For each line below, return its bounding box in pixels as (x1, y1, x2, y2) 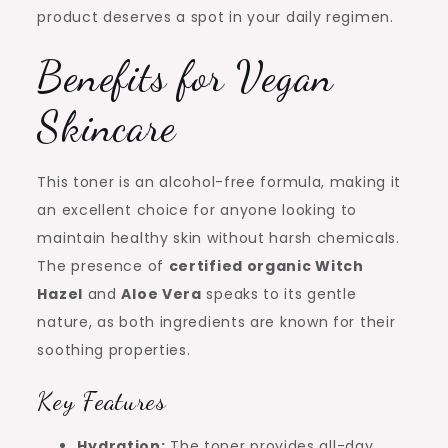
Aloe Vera (121, 284, 202, 305)
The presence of (37, 256, 169, 277)
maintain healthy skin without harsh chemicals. (37, 228, 400, 249)
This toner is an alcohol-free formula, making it (37, 172, 402, 193)
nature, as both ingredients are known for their (37, 312, 396, 333)
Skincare (37, 101, 177, 153)
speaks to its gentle (201, 284, 357, 305)
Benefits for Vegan (37, 51, 335, 103)
